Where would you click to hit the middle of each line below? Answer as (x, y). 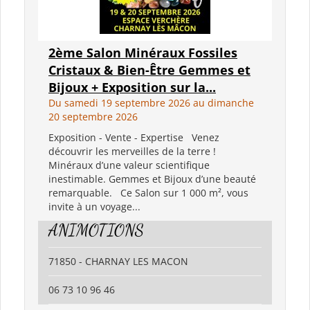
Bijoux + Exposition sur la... (132, 87)
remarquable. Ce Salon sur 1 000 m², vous (148, 192)
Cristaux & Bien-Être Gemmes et (149, 70)
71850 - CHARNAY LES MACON (118, 261)
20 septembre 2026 (93, 116)
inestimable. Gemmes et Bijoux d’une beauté (152, 179)
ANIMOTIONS (96, 230)
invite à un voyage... (94, 206)
